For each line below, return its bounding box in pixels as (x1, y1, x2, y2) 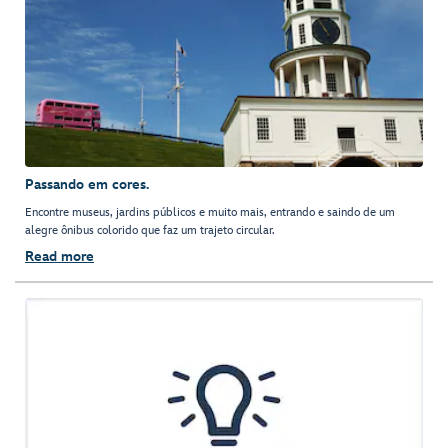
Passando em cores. (25, 176, 149, 194)
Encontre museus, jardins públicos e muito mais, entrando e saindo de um (25, 205, 395, 221)
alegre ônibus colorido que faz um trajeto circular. (25, 223, 275, 239)
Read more (25, 248, 94, 266)
